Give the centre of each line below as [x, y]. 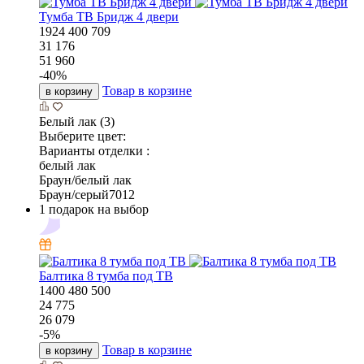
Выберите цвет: [82, 136]
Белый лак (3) [77, 122]
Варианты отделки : [94, 151]
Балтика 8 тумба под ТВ [106, 276]
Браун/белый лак [85, 180]
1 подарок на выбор [94, 210]
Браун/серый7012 [87, 195]
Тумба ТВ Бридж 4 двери [109, 17]
